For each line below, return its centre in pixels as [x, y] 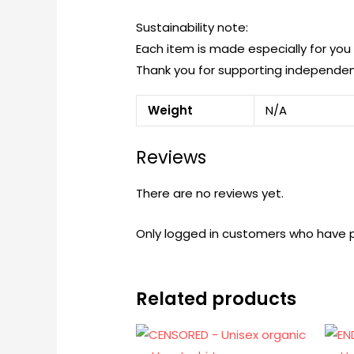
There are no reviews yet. [210, 193]
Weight [170, 110]
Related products [217, 298]
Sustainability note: [192, 27]
